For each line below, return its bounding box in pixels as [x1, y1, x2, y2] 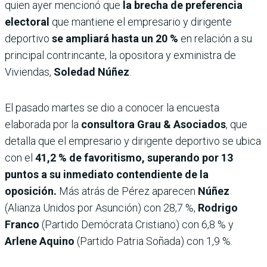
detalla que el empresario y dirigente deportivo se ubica [5, 135, 261, 148]
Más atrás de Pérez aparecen [59, 185, 198, 198]
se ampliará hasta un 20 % [52, 32, 178, 45]
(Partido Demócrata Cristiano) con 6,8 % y [39, 218, 234, 231]
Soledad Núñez [54, 66, 129, 79]
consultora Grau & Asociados [81, 118, 226, 131]
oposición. [5, 185, 59, 198]
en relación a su [178, 32, 252, 45]
